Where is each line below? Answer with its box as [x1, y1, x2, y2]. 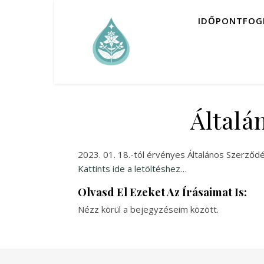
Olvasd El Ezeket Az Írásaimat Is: [78, 184, 247, 199]
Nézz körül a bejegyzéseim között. [78, 203, 219, 215]
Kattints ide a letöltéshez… [78, 163, 187, 174]
